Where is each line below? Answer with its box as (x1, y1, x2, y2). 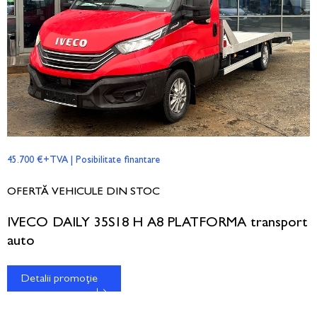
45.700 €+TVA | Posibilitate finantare (7, 155, 160, 166)
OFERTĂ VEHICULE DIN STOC (7, 186, 160, 198)
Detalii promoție (21, 273, 98, 285)
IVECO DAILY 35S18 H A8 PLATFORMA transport (7, 216, 308, 231)
